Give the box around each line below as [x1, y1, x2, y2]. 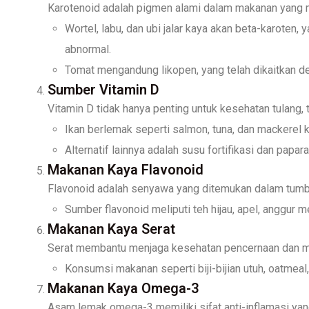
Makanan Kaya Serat [48, 220, 175, 237]
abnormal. [65, 42, 111, 56]
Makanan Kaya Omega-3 [48, 279, 199, 297]
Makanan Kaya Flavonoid [48, 161, 203, 178]
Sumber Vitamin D [48, 81, 159, 98]
